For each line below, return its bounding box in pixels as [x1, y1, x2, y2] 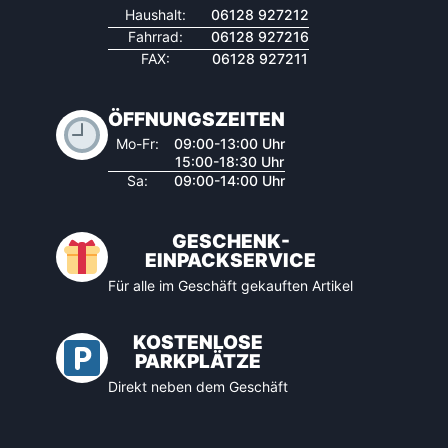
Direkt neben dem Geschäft [108, 378, 288, 396]
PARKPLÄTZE [135, 350, 261, 374]
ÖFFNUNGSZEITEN [108, 108, 285, 132]
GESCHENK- [171, 230, 290, 254]
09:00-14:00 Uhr [174, 172, 285, 190]
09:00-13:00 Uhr [174, 135, 285, 153]
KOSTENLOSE [133, 331, 263, 355]
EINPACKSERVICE [145, 249, 316, 273]
